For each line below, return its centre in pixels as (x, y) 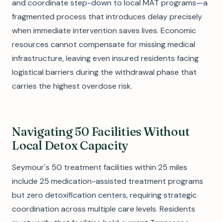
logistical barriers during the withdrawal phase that (104, 72)
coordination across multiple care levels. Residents (104, 209)
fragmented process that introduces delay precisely (107, 17)
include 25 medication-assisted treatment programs (108, 181)
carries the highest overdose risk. (72, 86)
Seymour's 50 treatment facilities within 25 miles (100, 167)
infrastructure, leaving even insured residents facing (105, 58)
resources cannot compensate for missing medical (104, 44)
